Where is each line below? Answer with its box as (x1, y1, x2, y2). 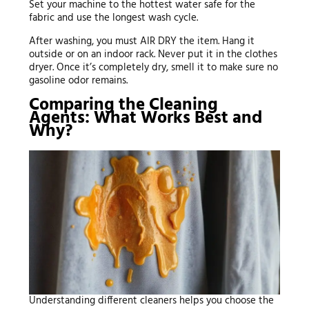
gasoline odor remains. (28, 72, 128, 89)
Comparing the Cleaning (28, 91, 218, 119)
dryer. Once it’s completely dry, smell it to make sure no (28, 59, 278, 76)
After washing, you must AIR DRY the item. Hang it (28, 32, 255, 50)
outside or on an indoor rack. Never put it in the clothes (28, 46, 277, 63)
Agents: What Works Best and (28, 104, 262, 132)
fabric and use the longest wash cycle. (28, 9, 198, 26)
